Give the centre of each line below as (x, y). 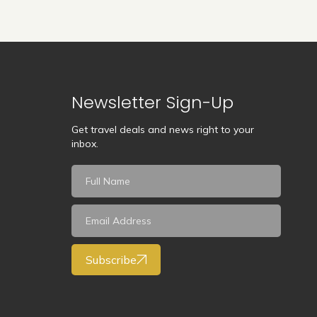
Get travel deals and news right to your (163, 130)
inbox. (85, 144)
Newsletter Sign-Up (153, 103)
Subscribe (111, 260)
